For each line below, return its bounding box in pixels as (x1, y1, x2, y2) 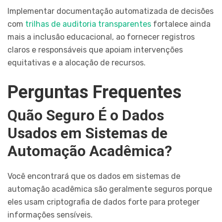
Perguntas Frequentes (7, 81, 181, 103)
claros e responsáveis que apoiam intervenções (7, 45, 183, 55)
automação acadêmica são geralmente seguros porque (7, 184, 212, 194)
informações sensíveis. (7, 210, 93, 220)
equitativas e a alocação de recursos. (7, 57, 146, 67)
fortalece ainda (151, 19, 211, 29)
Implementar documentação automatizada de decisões (7, 6, 214, 16)
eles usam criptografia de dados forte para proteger (7, 197, 200, 207)
